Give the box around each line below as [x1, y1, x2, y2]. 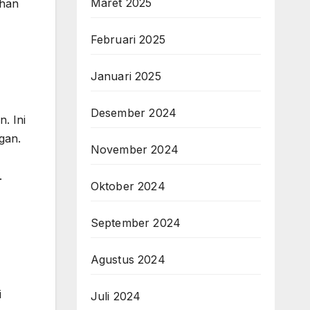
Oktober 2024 [90, 179, 165, 193]
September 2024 [90, 216, 181, 230]
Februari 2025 [90, 33, 166, 46]
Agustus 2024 [90, 253, 165, 266]
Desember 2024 [90, 106, 177, 120]
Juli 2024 [90, 289, 141, 303]
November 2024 [90, 143, 179, 156]
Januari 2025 [90, 69, 161, 83]
